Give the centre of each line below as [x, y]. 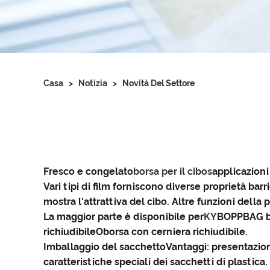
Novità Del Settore [159, 83]
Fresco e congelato [88, 171]
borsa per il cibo [170, 171]
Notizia [93, 83]
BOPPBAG [240, 217]
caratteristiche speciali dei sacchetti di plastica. [155, 262]
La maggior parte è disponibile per [124, 217]
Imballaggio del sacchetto [105, 247]
